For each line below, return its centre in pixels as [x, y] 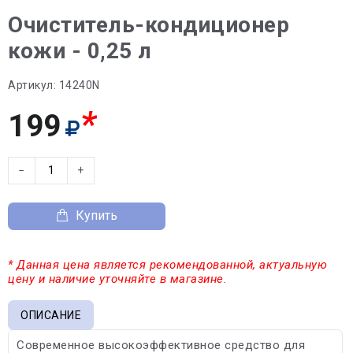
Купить [97, 216]
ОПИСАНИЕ [51, 315]
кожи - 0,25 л [80, 50]
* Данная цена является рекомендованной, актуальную [167, 264]
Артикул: [32, 85]
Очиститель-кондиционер [149, 24]
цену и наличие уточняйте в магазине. [117, 279]
